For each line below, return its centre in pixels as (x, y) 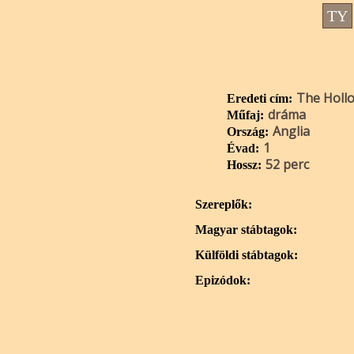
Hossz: (244, 165)
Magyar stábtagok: (246, 230)
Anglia (291, 131)
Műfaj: (245, 115)
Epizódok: (223, 280)
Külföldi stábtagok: (247, 255)
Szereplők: (224, 204)
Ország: (248, 132)
